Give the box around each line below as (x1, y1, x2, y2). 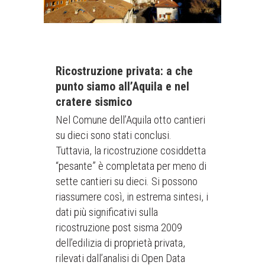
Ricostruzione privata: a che (56, 64, 193, 78)
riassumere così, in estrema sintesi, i (56, 190, 208, 203)
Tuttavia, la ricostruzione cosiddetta (56, 144, 206, 157)
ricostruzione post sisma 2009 (56, 221, 182, 234)
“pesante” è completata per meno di (56, 159, 206, 173)
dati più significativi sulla (56, 205, 158, 219)
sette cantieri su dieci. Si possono (56, 174, 198, 188)
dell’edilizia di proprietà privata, (56, 236, 185, 250)
